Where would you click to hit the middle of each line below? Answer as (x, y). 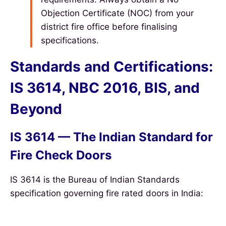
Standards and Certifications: (111, 67)
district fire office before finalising (109, 27)
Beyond (36, 109)
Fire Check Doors (61, 155)
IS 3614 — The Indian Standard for (111, 137)
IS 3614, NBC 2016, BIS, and (105, 88)
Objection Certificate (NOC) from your (117, 13)
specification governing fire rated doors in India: (107, 193)
